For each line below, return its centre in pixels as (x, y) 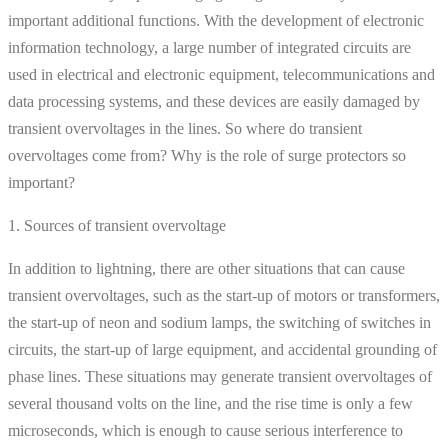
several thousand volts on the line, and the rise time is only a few (210, 403)
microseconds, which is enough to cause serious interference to (205, 430)
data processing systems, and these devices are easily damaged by (214, 101)
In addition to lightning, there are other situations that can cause (206, 268)
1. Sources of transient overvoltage (117, 225)
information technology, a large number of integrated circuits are (209, 47)
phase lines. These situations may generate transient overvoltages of (220, 376)
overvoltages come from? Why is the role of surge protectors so (207, 155)
